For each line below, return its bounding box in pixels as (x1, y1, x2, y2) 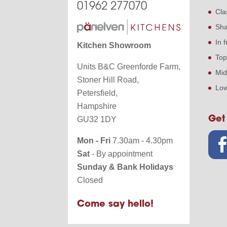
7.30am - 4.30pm (110, 136, 173, 145)
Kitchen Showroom (77, 41, 152, 50)
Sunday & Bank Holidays (77, 162, 174, 171)
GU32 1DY (77, 115, 117, 124)
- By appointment (90, 149, 153, 158)
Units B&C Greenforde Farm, (77, 62, 181, 71)
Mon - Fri (77, 136, 111, 145)
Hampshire (77, 101, 117, 110)
